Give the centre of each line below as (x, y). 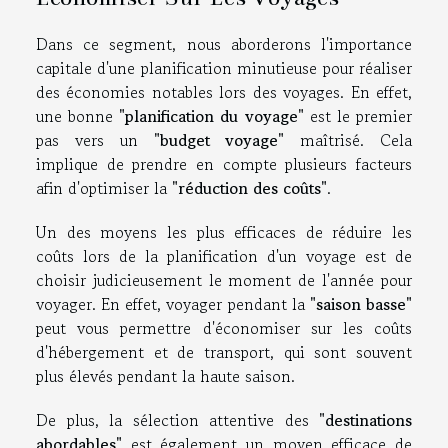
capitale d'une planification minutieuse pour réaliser (224, 67)
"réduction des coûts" (249, 187)
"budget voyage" (219, 139)
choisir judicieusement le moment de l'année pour (224, 279)
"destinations (365, 419)
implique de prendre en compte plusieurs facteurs (224, 163)
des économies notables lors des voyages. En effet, (224, 91)
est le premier (358, 115)
